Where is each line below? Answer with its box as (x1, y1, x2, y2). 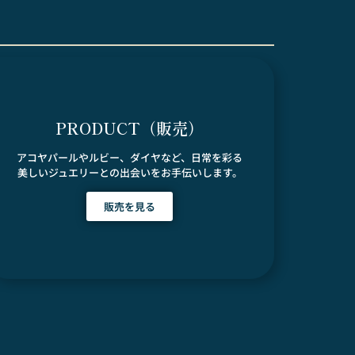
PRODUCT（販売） (55, 116, 204, 139)
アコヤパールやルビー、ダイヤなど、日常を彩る (17, 149, 243, 165)
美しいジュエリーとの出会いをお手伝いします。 (17, 164, 242, 180)
